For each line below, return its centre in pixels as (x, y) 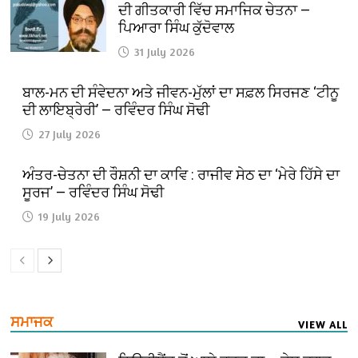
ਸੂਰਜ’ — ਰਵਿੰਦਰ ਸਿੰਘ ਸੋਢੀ (93, 192)
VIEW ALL (322, 324)
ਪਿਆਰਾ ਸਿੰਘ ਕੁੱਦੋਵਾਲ (177, 27)
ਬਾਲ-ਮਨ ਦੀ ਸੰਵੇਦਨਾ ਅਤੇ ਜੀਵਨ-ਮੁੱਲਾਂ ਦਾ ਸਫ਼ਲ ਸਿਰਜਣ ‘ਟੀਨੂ (181, 92)
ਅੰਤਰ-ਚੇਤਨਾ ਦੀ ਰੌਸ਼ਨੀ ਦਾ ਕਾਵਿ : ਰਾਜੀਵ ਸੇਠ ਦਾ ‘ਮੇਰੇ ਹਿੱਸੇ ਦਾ (181, 174)
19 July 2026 (70, 216)
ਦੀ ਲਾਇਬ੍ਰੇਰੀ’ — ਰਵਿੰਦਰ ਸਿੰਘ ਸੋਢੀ (116, 109)
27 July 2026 (70, 133)
